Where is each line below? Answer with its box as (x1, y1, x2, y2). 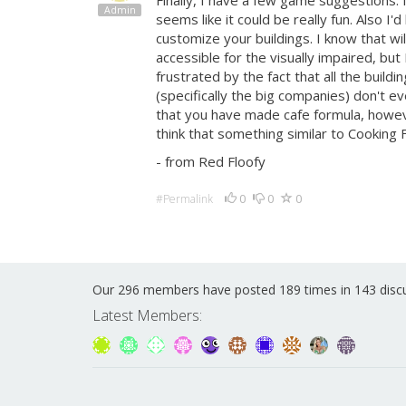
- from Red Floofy (156, 152, 266, 170)
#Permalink (156, 191, 213, 207)
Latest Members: (92, 305, 202, 326)
